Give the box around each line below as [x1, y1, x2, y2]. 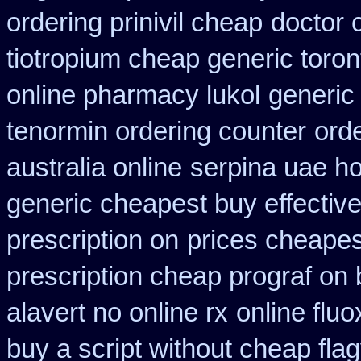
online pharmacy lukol [6, 81, 260, 110]
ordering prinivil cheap [6, 8, 263, 37]
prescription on [6, 226, 179, 255]
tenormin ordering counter [6, 117, 306, 146]
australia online [6, 153, 182, 182]
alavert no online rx [6, 298, 228, 327]
